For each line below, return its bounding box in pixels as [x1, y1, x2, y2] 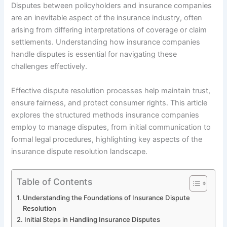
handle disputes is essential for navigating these [11, 50, 177, 59]
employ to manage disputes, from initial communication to [11, 122, 211, 132]
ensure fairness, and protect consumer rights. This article [11, 98, 208, 107]
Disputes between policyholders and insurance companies [11, 1, 212, 11]
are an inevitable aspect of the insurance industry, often [11, 13, 203, 23]
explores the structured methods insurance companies [11, 110, 200, 120]
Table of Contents [17, 176, 93, 187]
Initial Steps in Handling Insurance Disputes [24, 215, 161, 223]
